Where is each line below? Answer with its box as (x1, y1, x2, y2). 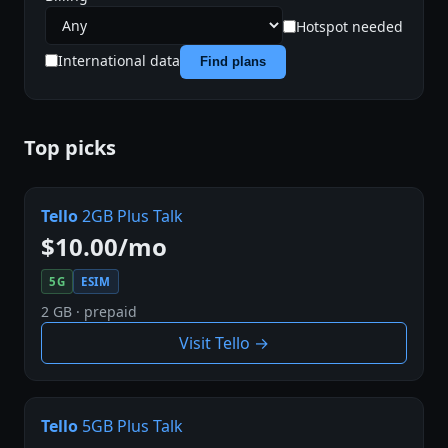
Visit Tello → (179, 331, 269, 354)
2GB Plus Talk (78, 205, 183, 228)
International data (58, 51, 180, 71)
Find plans (200, 54, 266, 70)
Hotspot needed (296, 16, 403, 36)
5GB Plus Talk (78, 414, 183, 437)
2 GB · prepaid (41, 301, 137, 321)
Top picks (24, 134, 116, 162)
